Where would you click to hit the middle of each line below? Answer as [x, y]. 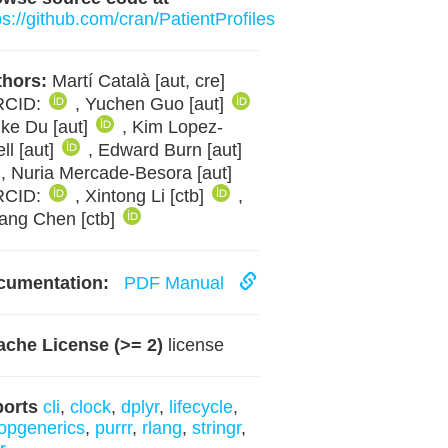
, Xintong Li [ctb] [141, 196]
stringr [216, 428]
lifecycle [200, 407]
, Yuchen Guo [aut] [151, 104]
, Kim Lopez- [172, 127]
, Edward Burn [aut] [164, 150]
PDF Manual [176, 283]
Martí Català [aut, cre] [135, 81]
